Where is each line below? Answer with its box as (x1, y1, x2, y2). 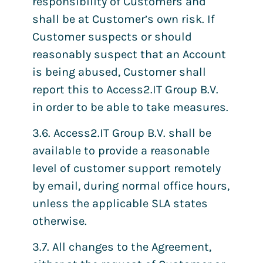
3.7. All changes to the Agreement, (32, 240, 211, 254)
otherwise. (32, 214, 87, 228)
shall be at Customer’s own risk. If (32, 12, 215, 26)
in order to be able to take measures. (32, 100, 228, 114)
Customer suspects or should (32, 29, 192, 43)
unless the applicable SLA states (32, 196, 208, 210)
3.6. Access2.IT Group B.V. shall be (32, 126, 211, 140)
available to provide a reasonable (32, 143, 210, 157)
